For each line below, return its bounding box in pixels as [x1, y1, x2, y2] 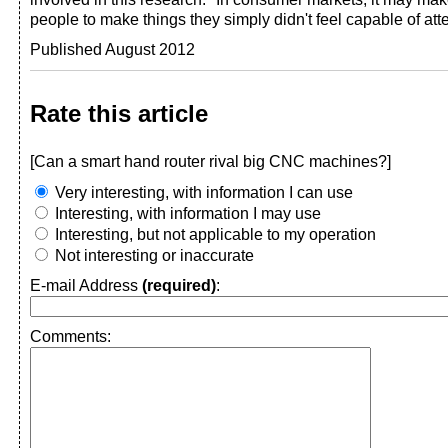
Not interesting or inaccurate [51, 247, 254, 264]
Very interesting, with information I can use [51, 184, 353, 201]
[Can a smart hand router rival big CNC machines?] [30, 153, 391, 170]
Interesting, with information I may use [51, 205, 321, 222]
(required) [142, 277, 216, 294]
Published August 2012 [30, 41, 195, 58]
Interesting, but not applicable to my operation [51, 226, 376, 243]
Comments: [30, 328, 111, 345]
